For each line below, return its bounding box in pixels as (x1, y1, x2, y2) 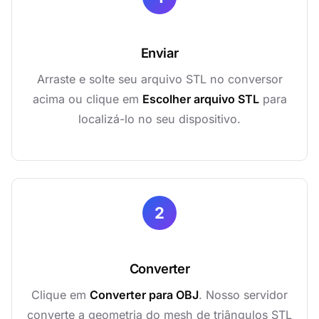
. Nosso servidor (199, 288, 288, 302)
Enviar (140, 45, 179, 61)
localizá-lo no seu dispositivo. (78, 112, 241, 126)
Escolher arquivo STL (142, 92, 259, 106)
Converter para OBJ (90, 288, 199, 302)
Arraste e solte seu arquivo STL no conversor (36, 72, 283, 86)
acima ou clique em (32, 92, 142, 106)
